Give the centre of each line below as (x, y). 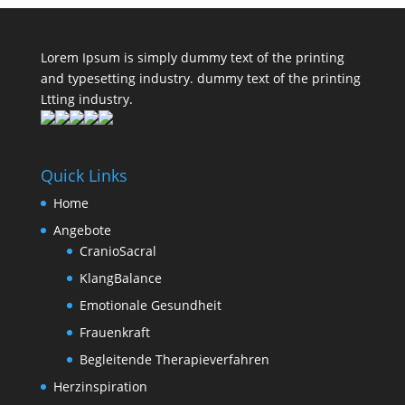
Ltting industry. (86, 99)
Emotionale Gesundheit (150, 306)
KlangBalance (120, 278)
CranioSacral (118, 251)
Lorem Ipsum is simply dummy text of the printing (192, 57)
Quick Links (84, 176)
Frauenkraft (114, 333)
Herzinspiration (100, 387)
